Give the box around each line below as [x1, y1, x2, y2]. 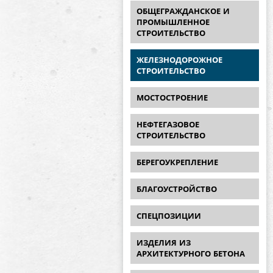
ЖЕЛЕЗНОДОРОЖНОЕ [136, 55, 222, 65]
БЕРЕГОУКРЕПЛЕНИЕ [136, 158, 218, 167]
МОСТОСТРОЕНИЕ [136, 93, 208, 102]
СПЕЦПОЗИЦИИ [136, 211, 201, 221]
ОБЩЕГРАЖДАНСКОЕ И [136, 7, 230, 16]
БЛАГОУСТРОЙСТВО [136, 185, 217, 194]
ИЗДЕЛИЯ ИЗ [136, 238, 191, 247]
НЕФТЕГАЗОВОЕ [136, 120, 199, 129]
